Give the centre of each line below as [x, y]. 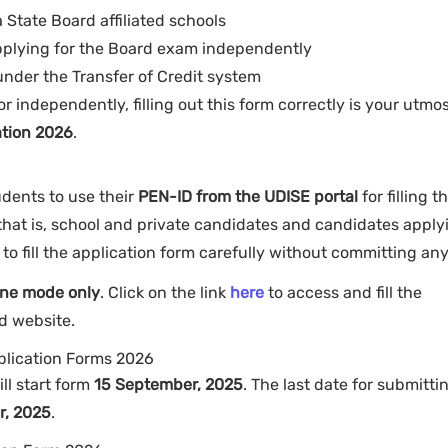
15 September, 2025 [168, 385]
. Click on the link [165, 293]
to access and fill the [343, 293]
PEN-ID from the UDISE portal [248, 197]
